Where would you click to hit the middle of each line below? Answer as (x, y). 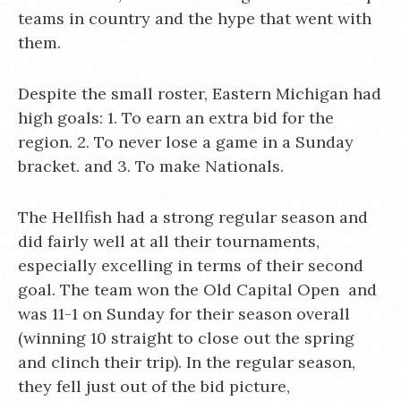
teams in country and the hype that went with (195, 18)
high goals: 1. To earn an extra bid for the (176, 117)
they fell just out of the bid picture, (154, 386)
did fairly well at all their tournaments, (169, 241)
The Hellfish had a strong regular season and (193, 217)
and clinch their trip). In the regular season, (187, 362)
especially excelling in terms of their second (191, 265)
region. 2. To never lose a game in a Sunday (186, 141)
